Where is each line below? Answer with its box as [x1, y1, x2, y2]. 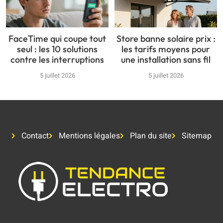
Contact [21, 129, 49, 142]
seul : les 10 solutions [17, 43, 98, 55]
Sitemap [182, 129, 212, 142]
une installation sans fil [121, 53, 211, 65]
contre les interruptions [10, 53, 104, 65]
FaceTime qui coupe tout [8, 32, 106, 44]
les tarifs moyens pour [121, 43, 210, 55]
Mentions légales [59, 129, 120, 142]
